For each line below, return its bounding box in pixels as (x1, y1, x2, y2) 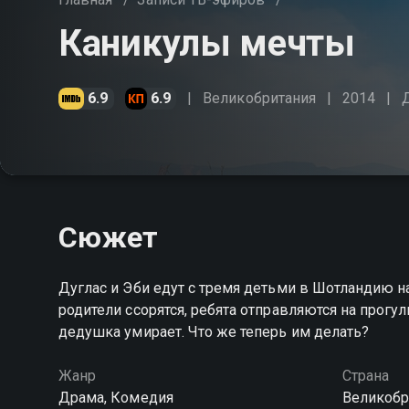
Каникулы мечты (58, 22, 355, 65)
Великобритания (203, 89, 316, 107)
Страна (341, 367, 389, 384)
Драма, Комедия (58, 389, 173, 406)
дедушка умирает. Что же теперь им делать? (58, 323, 370, 341)
